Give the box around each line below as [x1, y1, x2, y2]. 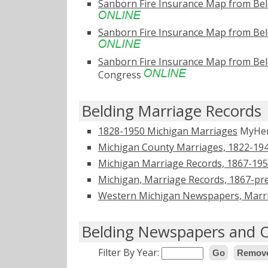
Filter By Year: [98, 245, 162, 259]
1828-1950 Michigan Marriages [98, 124, 237, 138]
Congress [98, 68, 144, 82]
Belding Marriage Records [82, 100, 261, 122]
